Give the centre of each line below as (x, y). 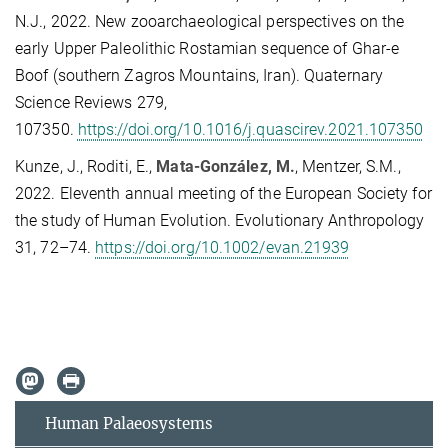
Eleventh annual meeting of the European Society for (245, 193)
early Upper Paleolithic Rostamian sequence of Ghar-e (207, 48)
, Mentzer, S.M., (348, 166)
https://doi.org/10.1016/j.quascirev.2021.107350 (250, 129)
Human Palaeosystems (129, 423)
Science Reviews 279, (91, 102)
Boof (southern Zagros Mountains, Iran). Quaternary (199, 75)
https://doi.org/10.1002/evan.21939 (222, 247)
